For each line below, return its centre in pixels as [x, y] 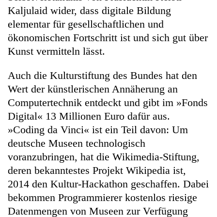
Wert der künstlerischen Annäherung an [93, 89]
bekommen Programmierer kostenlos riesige [102, 197]
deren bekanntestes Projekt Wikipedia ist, [97, 170]
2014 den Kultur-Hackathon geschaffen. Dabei [108, 184]
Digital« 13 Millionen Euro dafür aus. [89, 116]
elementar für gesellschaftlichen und [86, 24]
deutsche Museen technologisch [77, 143]
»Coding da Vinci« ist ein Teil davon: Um [98, 129]
